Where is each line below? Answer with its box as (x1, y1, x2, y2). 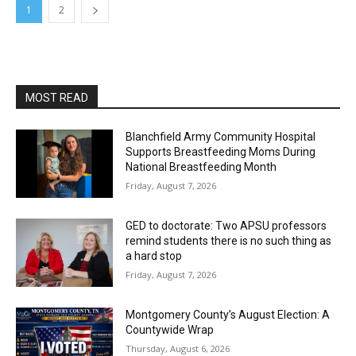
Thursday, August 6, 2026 (126, 342, 230, 354)
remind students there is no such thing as (126, 234, 332, 247)
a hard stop (126, 249, 183, 262)
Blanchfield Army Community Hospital (126, 130, 316, 144)
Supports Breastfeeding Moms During (126, 145, 316, 159)
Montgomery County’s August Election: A (126, 308, 331, 321)
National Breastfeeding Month (126, 161, 277, 174)
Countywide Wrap (126, 323, 215, 336)
